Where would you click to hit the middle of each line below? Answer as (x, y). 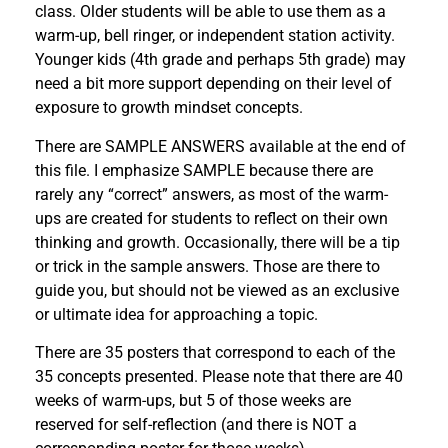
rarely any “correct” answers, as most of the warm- (211, 194)
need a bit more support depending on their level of (213, 84)
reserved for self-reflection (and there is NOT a (196, 424)
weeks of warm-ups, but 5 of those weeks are (193, 400)
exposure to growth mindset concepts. (169, 108)
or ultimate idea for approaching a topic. (176, 314)
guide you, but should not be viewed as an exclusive (217, 290)
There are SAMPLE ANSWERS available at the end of (220, 146)
